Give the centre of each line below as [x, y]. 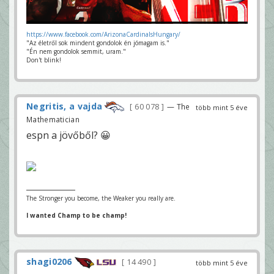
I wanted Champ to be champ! [76, 215]
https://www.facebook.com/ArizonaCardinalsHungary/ [103, 35]
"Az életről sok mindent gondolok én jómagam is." [98, 43]
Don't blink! [44, 60]
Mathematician [53, 119]
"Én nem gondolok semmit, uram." [76, 52]
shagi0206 [49, 261]
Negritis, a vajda [65, 106]
